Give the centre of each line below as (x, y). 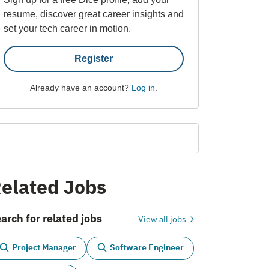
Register (93, 58)
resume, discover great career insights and (94, 14)
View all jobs (163, 219)
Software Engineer (147, 248)
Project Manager (44, 248)
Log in (143, 87)
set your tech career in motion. (67, 28)
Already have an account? (80, 87)
